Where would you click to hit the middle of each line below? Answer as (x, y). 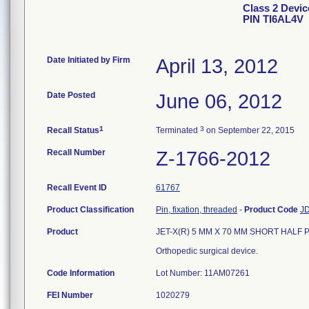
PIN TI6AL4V (273, 19)
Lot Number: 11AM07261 (203, 273)
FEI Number (70, 295)
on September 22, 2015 (249, 130)
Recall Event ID (77, 188)
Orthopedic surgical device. (207, 251)
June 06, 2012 (219, 101)
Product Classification (90, 210)
